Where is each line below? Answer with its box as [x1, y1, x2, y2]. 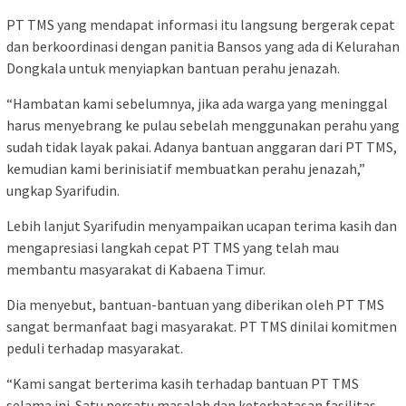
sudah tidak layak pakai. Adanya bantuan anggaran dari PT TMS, [6, 137, 397, 156]
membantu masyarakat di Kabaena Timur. [6, 259, 266, 278]
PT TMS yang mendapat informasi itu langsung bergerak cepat [6, 14, 395, 34]
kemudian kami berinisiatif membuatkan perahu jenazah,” [6, 159, 365, 178]
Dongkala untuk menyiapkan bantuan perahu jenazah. [6, 58, 340, 77]
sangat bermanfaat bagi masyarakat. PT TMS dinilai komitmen [6, 316, 397, 335]
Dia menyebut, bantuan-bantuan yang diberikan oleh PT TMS [6, 295, 384, 314]
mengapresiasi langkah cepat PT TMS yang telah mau [6, 237, 339, 256]
